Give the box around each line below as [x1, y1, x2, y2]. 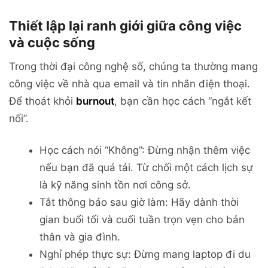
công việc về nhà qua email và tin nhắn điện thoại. [9, 78, 250, 90]
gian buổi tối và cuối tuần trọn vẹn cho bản [39, 214, 245, 226]
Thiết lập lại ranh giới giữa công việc [9, 18, 242, 34]
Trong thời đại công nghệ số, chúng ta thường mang [9, 60, 258, 73]
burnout [76, 95, 114, 108]
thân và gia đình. [39, 231, 120, 243]
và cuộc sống [9, 35, 95, 51]
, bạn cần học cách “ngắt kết [114, 95, 251, 108]
